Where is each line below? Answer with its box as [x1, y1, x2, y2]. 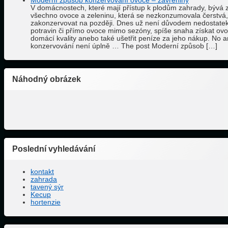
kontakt [31, 168, 54, 176]
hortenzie [31, 198, 61, 207]
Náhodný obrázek [12, 74, 81, 83]
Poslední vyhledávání [12, 144, 95, 154]
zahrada [31, 176, 57, 184]
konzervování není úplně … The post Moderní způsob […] [31, 42, 217, 50]
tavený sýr [31, 183, 64, 191]
